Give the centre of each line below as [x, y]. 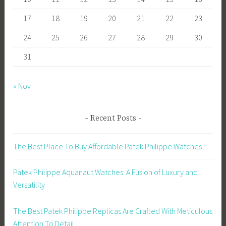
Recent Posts [113, 119]
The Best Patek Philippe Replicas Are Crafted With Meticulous [113, 211]
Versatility [29, 185]
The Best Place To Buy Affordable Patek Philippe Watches [108, 146]
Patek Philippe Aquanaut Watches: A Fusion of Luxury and [106, 172]
